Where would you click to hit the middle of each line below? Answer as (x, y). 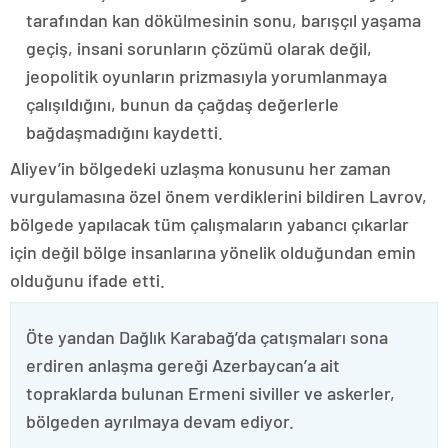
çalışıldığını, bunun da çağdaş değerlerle (182, 104)
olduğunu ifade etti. (87, 280)
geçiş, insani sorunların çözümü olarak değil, (199, 48)
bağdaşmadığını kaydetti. (124, 132)
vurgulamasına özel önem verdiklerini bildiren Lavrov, (218, 196)
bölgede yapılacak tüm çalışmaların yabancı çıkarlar (209, 224)
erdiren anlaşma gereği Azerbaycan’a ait (183, 365)
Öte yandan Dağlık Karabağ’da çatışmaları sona (207, 337)
